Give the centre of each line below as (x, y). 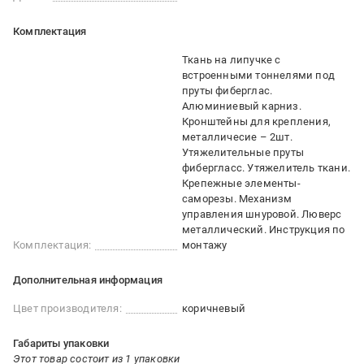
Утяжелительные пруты (243, 153)
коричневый (214, 309)
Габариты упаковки (61, 344)
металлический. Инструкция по (264, 230)
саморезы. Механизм (237, 199)
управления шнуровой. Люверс (262, 214)
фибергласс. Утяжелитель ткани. (266, 168)
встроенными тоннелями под (258, 76)
